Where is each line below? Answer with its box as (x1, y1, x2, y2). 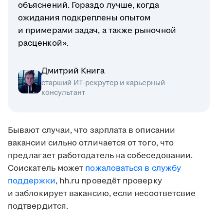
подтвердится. (8, 200, 69, 213)
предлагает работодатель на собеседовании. (8, 150, 193, 162)
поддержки (8, 175, 55, 187)
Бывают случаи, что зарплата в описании (8, 125, 176, 137)
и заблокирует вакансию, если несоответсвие (8, 188, 196, 200)
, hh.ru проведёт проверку (55, 175, 162, 187)
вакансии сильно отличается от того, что (8, 137, 174, 149)
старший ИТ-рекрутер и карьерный (41, 78, 165, 89)
